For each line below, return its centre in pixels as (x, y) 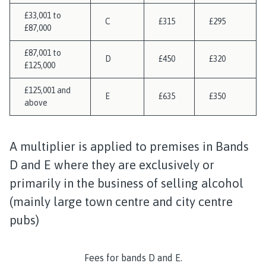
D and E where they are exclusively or (112, 165)
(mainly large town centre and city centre (121, 202)
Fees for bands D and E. (133, 258)
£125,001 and (47, 90)
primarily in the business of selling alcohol (126, 183)
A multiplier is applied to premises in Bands (129, 146)
